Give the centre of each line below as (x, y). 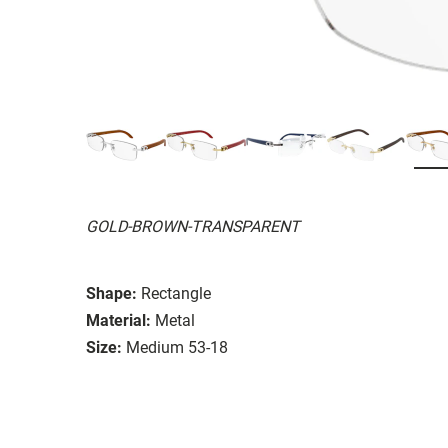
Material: (118, 320)
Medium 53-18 (177, 347)
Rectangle (176, 293)
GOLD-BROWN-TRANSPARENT (193, 226)
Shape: (111, 293)
